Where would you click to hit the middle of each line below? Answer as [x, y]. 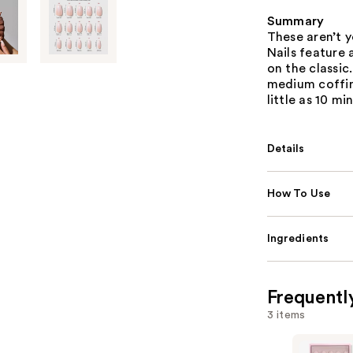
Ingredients [298, 239]
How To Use [299, 194]
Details [286, 149]
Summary [295, 21]
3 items [286, 315]
